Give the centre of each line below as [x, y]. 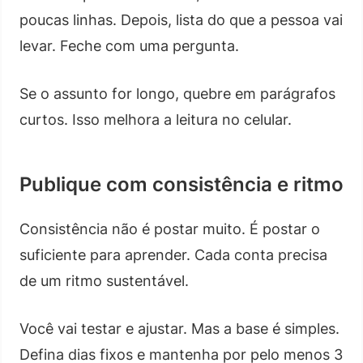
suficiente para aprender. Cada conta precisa [173, 254]
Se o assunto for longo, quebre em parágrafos [177, 93]
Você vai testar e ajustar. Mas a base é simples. [179, 328]
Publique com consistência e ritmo [181, 184]
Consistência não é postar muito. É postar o [170, 228]
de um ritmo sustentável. [104, 280]
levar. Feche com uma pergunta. [129, 45]
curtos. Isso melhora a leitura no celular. [156, 119]
